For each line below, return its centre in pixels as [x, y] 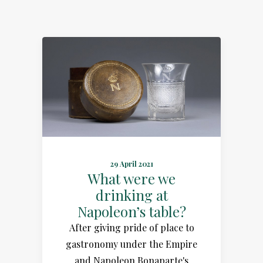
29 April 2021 [131, 163]
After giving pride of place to [131, 227]
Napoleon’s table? [131, 211]
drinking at [131, 195]
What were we [131, 178]
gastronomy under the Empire [131, 244]
